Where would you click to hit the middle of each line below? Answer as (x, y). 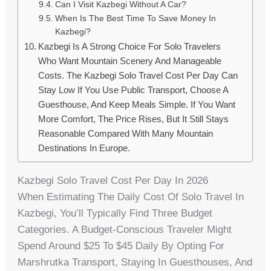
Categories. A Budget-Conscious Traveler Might (125, 230)
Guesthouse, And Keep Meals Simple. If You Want (137, 105)
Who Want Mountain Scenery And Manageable (130, 61)
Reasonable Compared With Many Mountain (126, 134)
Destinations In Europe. (84, 148)
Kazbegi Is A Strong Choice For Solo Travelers (130, 47)
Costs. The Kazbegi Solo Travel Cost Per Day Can (138, 76)
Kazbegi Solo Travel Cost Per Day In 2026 (113, 181)
